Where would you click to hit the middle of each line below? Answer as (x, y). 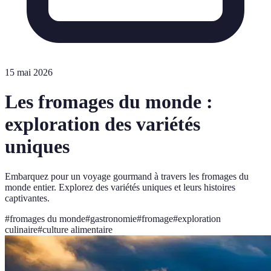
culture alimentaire (77, 229)
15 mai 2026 (29, 72)
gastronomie (113, 218)
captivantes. (27, 198)
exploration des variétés (103, 124)
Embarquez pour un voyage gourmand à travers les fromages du (127, 176)
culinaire (21, 229)
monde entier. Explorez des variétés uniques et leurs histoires (120, 187)
